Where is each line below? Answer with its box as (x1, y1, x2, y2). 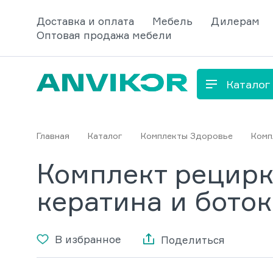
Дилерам (211, 15, 260, 27)
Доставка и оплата (37, 15, 134, 27)
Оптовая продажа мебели (37, 29, 172, 41)
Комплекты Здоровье (141, 130, 233, 141)
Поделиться (161, 233, 225, 246)
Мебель (152, 15, 193, 27)
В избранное (55, 232, 121, 246)
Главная (37, 130, 69, 141)
